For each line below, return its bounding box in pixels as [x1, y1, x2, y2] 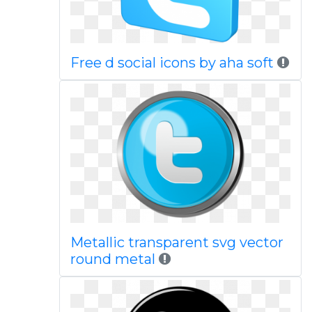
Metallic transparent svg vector [70, 234, 283, 251]
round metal [70, 251, 155, 267]
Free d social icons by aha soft [70, 54, 274, 71]
